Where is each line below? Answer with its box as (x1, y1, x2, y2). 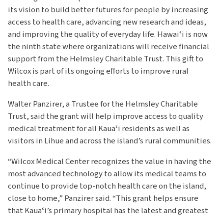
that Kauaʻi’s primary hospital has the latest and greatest (8, 204, 208, 217)
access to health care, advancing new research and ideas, (8, 16, 206, 28)
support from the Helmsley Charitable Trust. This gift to (8, 53, 203, 65)
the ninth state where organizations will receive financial (8, 41, 209, 53)
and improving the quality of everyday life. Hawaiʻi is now (8, 28, 208, 41)
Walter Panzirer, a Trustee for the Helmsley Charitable (8, 98, 198, 110)
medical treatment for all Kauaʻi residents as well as (8, 122, 190, 135)
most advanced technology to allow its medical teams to (8, 167, 206, 180)
